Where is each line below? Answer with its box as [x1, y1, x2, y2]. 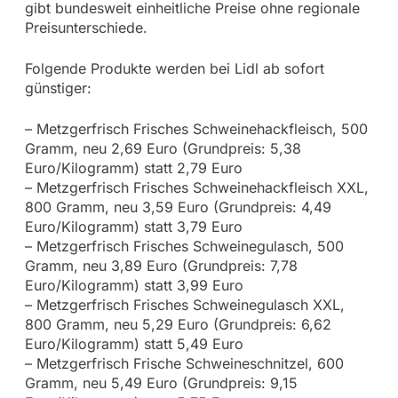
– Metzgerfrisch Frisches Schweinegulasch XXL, [24, 295, 345, 314]
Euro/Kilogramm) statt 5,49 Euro [24, 334, 243, 353]
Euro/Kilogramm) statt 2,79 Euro [24, 158, 243, 177]
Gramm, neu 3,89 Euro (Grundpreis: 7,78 [24, 256, 298, 275]
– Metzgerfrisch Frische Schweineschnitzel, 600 [24, 354, 344, 372]
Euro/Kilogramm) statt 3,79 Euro [24, 217, 243, 235]
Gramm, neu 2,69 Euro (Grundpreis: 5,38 [24, 139, 301, 157]
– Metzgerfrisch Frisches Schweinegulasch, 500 [24, 236, 344, 255]
